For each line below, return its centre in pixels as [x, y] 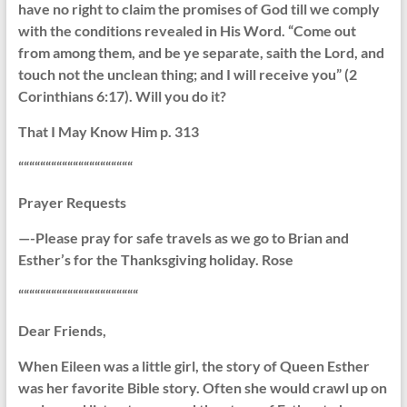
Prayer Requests [72, 203]
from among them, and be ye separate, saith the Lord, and [201, 53]
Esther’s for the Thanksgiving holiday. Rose [155, 260]
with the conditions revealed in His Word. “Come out [187, 31]
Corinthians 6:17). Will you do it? [122, 96]
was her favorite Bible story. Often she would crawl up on [202, 388]
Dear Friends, [62, 331]
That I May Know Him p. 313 [108, 132]
